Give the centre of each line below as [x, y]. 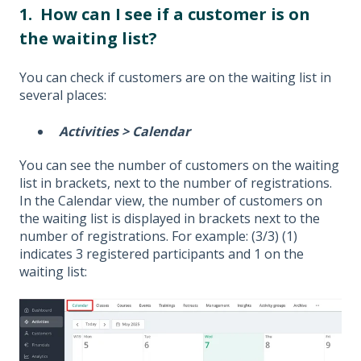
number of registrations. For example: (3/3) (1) [158, 236]
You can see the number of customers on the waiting [179, 165]
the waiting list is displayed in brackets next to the [170, 218]
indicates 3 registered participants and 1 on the [162, 253]
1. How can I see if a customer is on [165, 15]
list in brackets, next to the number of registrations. [176, 183]
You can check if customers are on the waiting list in [175, 78]
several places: [63, 95]
